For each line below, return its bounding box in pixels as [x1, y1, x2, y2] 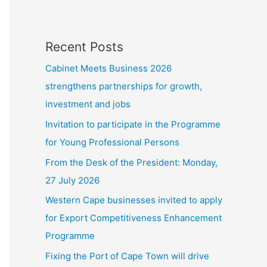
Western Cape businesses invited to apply [45, 194, 222, 206]
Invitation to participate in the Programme [45, 118, 221, 130]
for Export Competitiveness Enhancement [45, 212, 222, 224]
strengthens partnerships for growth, [45, 80, 202, 92]
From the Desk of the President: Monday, [45, 156, 218, 168]
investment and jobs [45, 98, 131, 110]
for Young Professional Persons [45, 136, 179, 148]
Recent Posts [45, 39, 123, 54]
